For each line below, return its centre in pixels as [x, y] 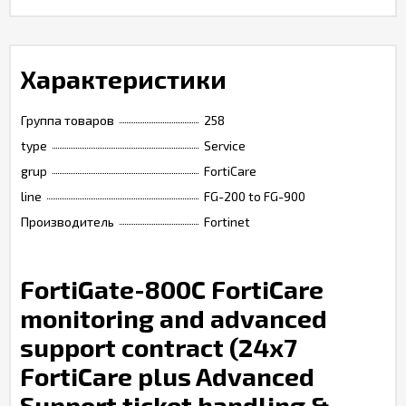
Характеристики [123, 79]
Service [225, 145]
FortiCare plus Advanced [167, 376]
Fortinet [227, 222]
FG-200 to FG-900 [255, 196]
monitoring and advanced [174, 318]
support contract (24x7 [159, 347]
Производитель [68, 222]
